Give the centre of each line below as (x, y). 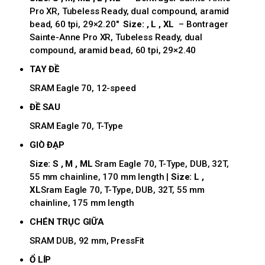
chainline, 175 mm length (82, 203)
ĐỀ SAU (45, 107)
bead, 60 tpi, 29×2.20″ (77, 25)
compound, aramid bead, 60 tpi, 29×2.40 (113, 51)
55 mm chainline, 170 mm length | (101, 177)
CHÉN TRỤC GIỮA (67, 222)
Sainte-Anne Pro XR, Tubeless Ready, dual (116, 38)
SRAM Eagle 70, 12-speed (83, 88)
